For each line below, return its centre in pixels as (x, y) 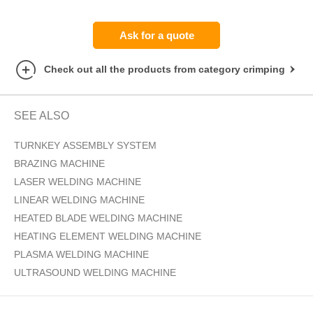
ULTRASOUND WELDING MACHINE (95, 273)
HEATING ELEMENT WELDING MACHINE (108, 236)
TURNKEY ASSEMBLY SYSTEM (85, 146)
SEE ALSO (42, 116)
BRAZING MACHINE (59, 164)
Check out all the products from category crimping (165, 70)
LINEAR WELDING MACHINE (79, 200)
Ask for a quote (156, 36)
